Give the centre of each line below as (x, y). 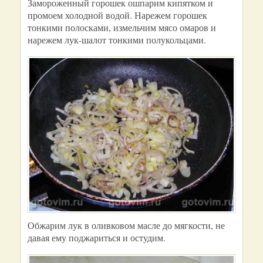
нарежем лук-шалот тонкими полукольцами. (117, 40)
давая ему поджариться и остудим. (97, 237)
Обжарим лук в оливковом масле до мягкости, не (126, 225)
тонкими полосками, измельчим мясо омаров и (122, 27)
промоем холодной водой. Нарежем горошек (117, 15)
